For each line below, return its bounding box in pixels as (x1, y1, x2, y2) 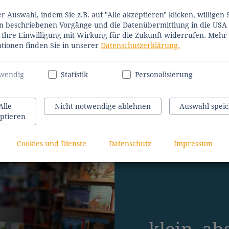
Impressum (173, 140, 213, 148)
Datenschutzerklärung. (101, 41, 180, 50)
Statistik (60, 71, 88, 79)
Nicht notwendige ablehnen (55, 102, 151, 111)
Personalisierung (135, 71, 193, 79)
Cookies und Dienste (16, 140, 86, 148)
